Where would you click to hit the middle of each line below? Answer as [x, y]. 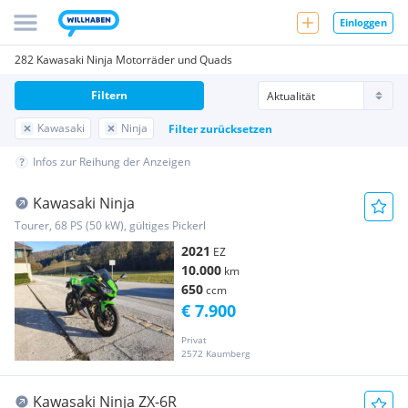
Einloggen [363, 22]
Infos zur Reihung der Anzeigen [112, 162]
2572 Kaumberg [215, 354]
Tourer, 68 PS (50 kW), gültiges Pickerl [110, 225]
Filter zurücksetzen [220, 128]
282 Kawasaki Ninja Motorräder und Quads [123, 60]
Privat [194, 340]
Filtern [109, 95]
